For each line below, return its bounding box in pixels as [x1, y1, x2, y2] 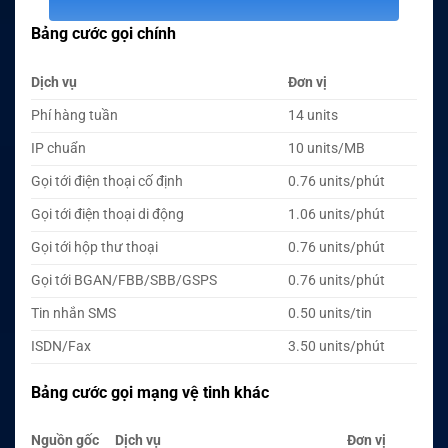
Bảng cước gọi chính [31, 23, 176, 43]
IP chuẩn [31, 139, 86, 157]
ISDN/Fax [31, 337, 91, 355]
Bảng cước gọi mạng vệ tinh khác [31, 382, 269, 402]
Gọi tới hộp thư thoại [31, 238, 158, 256]
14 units [288, 106, 339, 124]
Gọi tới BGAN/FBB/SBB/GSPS [31, 271, 217, 289]
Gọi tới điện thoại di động [31, 205, 184, 223]
